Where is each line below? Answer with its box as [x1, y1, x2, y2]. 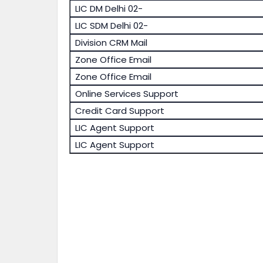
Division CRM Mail [75, 36, 147, 49]
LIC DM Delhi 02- [75, 2, 143, 15]
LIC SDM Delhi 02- [75, 19, 148, 32]
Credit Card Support [75, 104, 164, 117]
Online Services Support [75, 87, 178, 100]
